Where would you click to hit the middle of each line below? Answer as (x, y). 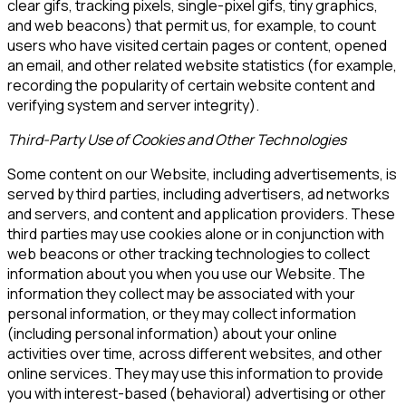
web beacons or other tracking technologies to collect (188, 253)
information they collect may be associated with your (181, 293)
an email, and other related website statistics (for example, (202, 65)
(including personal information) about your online (172, 333)
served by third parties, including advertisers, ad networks (198, 193)
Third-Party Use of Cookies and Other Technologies (177, 139)
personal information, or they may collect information (182, 313)
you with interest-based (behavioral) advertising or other (197, 393)
